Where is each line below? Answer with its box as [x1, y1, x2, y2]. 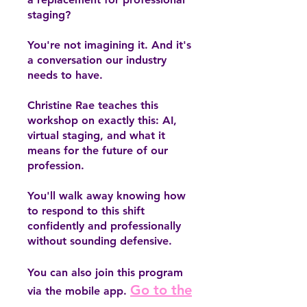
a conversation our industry [27, 53, 167, 66]
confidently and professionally [27, 219, 181, 232]
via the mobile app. [27, 284, 127, 297]
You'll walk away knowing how [27, 188, 186, 202]
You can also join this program [27, 265, 183, 279]
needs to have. [27, 68, 103, 82]
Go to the [130, 281, 192, 298]
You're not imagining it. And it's [27, 38, 191, 51]
